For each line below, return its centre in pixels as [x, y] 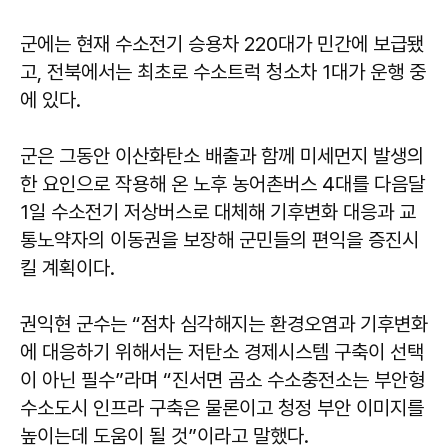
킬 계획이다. [67, 268]
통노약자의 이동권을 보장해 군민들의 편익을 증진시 [219, 240]
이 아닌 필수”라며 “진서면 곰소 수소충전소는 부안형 [222, 380]
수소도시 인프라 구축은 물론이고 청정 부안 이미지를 [222, 408]
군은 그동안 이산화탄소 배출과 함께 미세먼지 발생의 [222, 156]
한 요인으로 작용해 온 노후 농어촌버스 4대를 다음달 [222, 184]
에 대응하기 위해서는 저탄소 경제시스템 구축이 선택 [222, 352]
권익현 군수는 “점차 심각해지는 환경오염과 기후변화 [224, 324]
